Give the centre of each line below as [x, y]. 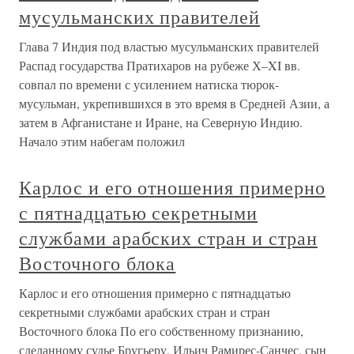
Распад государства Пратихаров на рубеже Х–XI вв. [160, 65]
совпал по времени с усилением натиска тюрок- [149, 84]
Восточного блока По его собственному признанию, [161, 330]
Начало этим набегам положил [102, 141]
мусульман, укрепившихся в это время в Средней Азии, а [174, 103]
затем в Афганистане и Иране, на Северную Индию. [161, 122]
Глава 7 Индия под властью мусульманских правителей [169, 46]
